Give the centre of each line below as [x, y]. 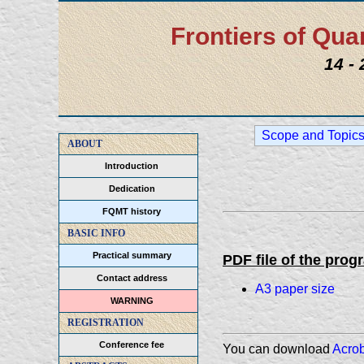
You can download [277, 349]
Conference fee [132, 344]
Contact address [132, 278]
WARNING [132, 301]
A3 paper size [295, 289]
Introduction [132, 166]
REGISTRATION [106, 323]
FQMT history [132, 211]
